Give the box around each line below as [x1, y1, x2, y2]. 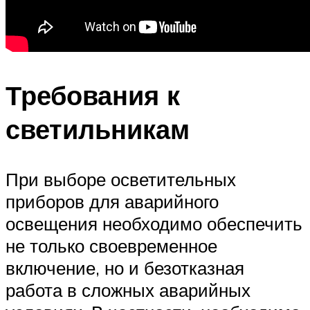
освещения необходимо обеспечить [6, 212, 302, 235]
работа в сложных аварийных [6, 278, 250, 301]
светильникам [6, 112, 190, 147]
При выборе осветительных [6, 167, 236, 190]
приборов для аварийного [6, 190, 219, 212]
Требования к [6, 78, 180, 113]
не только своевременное [6, 234, 217, 257]
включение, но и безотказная [6, 256, 244, 279]
